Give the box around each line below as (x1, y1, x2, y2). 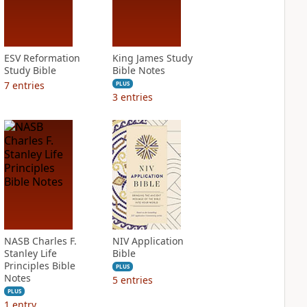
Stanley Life (3, 247, 57, 260)
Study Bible (3, 64, 56, 77)
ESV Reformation (3, 51, 80, 64)
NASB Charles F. (3, 234, 77, 247)
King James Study (112, 51, 193, 64)
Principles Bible (3, 259, 75, 272)
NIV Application (112, 234, 184, 247)
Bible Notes (112, 64, 165, 77)
